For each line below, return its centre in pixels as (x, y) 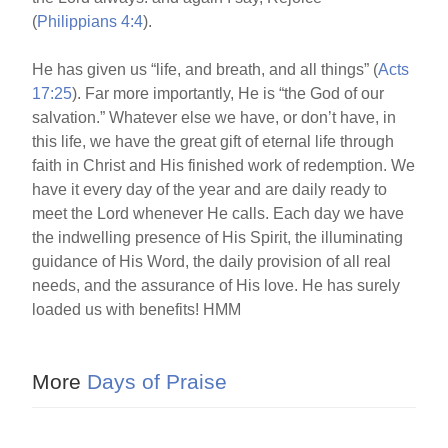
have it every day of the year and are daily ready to (210, 189)
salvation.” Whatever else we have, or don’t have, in (214, 117)
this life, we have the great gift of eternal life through (213, 141)
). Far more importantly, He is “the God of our (228, 93)
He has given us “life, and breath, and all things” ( (205, 69)
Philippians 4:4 (90, 21)
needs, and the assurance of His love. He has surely (216, 285)
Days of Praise (154, 381)
